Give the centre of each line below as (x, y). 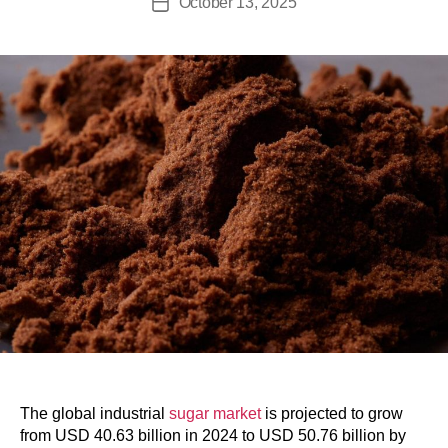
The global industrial (94, 414)
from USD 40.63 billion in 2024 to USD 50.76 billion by (213, 436)
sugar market (215, 414)
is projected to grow (332, 414)
